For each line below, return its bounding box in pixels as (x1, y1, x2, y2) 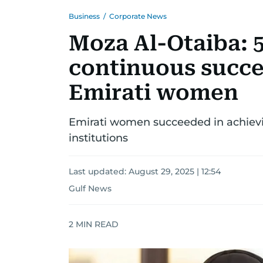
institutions (69, 131, 128, 144)
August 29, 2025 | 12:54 (129, 166, 221, 177)
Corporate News (109, 12, 167, 21)
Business (69, 12, 100, 21)
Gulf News (69, 183, 112, 194)
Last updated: (69, 166, 129, 177)
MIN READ (73, 218, 119, 230)
